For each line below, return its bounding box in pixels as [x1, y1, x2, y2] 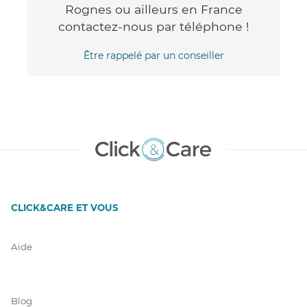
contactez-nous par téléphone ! [58, 19, 249, 34]
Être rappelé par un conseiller [83, 49, 224, 62]
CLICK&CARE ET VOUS [11, 201, 119, 213]
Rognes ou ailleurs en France [64, 1, 243, 16]
